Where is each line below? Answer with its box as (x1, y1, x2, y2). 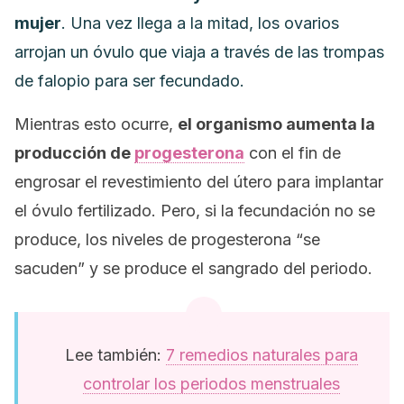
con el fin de (244, 143, 341, 162)
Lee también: (64, 345, 166, 364)
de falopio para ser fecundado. (14, 71, 244, 90)
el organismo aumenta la (178, 115, 375, 133)
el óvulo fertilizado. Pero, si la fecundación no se (14, 201, 375, 220)
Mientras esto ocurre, (14, 115, 178, 133)
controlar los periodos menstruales (82, 374, 340, 393)
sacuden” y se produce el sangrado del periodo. (14, 259, 372, 278)
